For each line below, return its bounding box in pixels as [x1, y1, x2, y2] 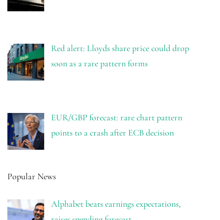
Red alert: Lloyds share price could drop [51, 43, 189, 54]
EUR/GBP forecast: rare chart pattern [51, 112, 182, 123]
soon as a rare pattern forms [51, 58, 148, 69]
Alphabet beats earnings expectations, [51, 198, 181, 210]
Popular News [7, 171, 56, 182]
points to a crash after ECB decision [51, 127, 174, 138]
